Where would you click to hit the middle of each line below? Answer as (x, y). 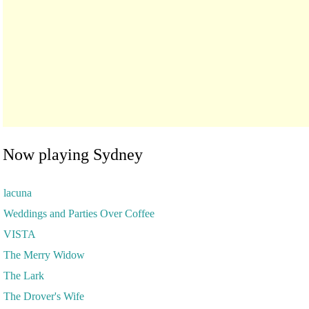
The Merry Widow (44, 255)
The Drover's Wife (43, 297)
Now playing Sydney (73, 155)
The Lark (23, 276)
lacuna (17, 193)
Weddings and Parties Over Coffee (79, 214)
